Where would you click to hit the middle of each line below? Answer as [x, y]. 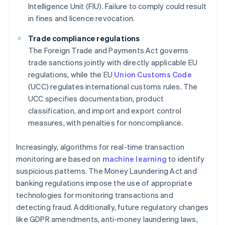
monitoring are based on [59, 159]
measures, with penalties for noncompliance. [106, 123]
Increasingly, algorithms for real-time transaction [100, 147]
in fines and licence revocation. [82, 18]
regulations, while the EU [71, 75]
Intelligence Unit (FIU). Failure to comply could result [118, 6]
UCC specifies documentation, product [96, 99]
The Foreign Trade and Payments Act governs [108, 50]
